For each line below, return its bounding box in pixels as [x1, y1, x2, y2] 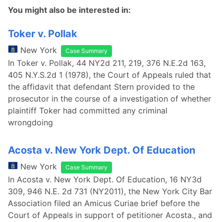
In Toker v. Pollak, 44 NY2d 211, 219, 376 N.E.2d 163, [8, 58, 206, 68]
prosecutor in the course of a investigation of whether [8, 94, 211, 104]
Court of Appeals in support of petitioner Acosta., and [8, 210, 212, 220]
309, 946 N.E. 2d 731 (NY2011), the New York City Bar [8, 186, 212, 196]
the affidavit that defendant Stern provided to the [8, 82, 195, 92]
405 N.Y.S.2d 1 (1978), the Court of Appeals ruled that [8, 70, 211, 80]
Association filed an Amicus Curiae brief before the [8, 198, 200, 208]
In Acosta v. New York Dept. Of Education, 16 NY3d [8, 174, 202, 184]
